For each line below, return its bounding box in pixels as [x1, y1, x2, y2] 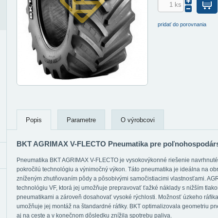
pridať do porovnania [158, 21, 206, 27]
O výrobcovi [121, 116, 155, 124]
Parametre [67, 116, 96, 124]
